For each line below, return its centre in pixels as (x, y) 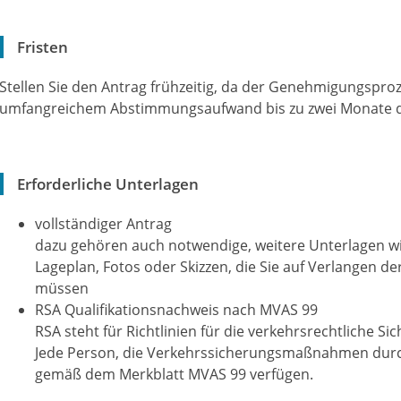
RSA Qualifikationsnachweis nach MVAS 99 (176, 310)
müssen (62, 288)
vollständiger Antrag (103, 224)
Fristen (43, 47)
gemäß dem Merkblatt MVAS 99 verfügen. (174, 374)
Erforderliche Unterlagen (108, 184)
